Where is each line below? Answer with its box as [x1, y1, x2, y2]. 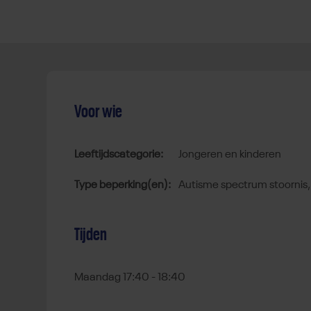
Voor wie [74, 103, 122, 121]
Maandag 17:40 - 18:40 [74, 272, 185, 284]
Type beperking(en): [74, 180, 171, 192]
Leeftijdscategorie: [74, 149, 163, 161]
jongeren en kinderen [182, 149, 281, 161]
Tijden [74, 226, 107, 244]
